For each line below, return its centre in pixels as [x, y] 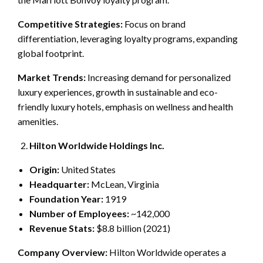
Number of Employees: [79, 213]
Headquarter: [59, 184]
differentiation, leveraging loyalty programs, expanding [128, 38]
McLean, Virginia [124, 184]
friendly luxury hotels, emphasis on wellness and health [125, 106]
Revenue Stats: [62, 228]
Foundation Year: [66, 198]
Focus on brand [154, 23]
